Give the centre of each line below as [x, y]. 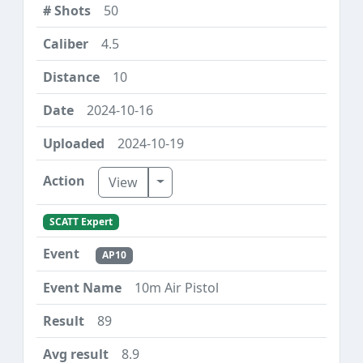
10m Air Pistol [177, 287]
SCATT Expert [81, 222]
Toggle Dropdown [211, 181]
